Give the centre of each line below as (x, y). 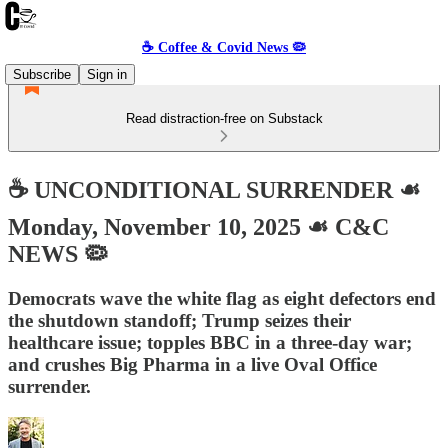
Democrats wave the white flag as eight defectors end (222, 298)
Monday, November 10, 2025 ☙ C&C (198, 226)
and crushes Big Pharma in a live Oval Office (192, 364)
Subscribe (42, 74)
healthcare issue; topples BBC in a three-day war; (210, 342)
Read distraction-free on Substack (224, 118)
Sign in (107, 74)
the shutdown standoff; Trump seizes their (179, 320)
